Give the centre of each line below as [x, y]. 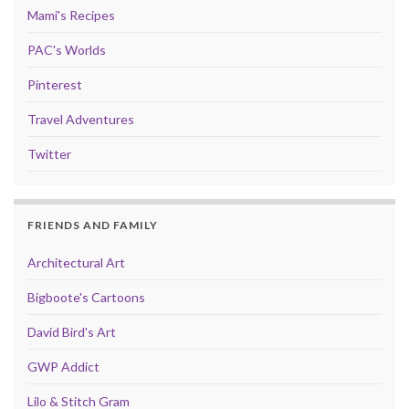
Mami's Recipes [71, 15]
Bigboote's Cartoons [86, 297]
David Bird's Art [72, 331]
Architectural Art [76, 262]
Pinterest [55, 84]
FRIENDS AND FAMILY [93, 225]
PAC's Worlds [67, 49]
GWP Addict [63, 366]
